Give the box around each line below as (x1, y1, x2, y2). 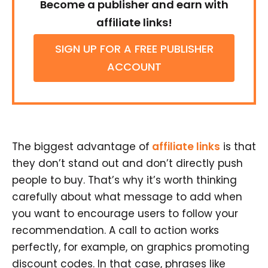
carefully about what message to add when (12, 190, 242, 205)
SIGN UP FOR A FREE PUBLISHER (54, 41, 214, 57)
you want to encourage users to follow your (12, 206, 238, 221)
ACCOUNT (106, 59, 162, 75)
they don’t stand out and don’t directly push (12, 156, 243, 171)
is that (220, 139, 256, 154)
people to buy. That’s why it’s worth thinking (12, 173, 237, 188)
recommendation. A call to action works (12, 223, 219, 238)
